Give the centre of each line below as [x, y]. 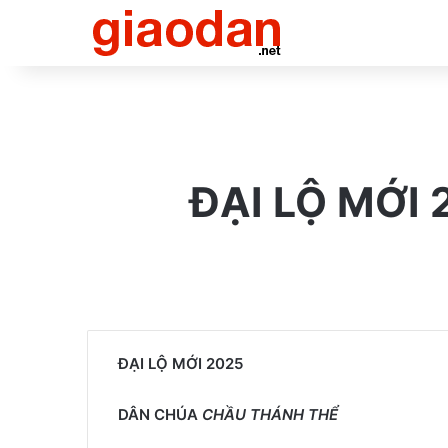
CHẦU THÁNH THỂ [270, 414]
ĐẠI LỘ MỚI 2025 [180, 363]
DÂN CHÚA [160, 414]
